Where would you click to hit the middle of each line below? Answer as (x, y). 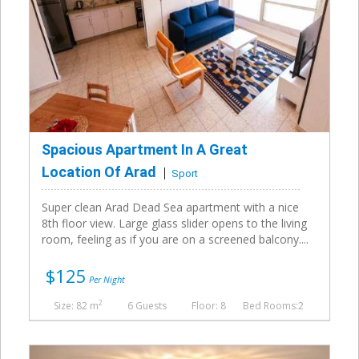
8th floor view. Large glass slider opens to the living (174, 223)
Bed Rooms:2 (273, 305)
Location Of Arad (99, 171)
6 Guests (147, 305)
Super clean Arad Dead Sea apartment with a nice (170, 207)
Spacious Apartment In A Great (145, 149)
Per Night (106, 279)
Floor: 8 (209, 305)
